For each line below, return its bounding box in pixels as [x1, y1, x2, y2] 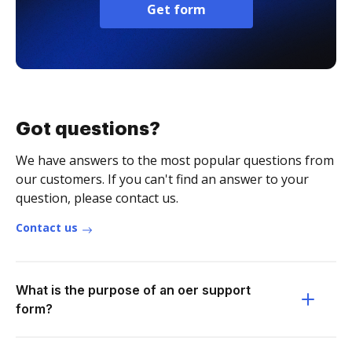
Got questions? [16, 119, 160, 138]
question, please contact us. [16, 189, 178, 207]
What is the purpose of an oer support [16, 282, 251, 298]
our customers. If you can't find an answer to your [16, 170, 309, 188]
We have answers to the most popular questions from [16, 152, 334, 169]
